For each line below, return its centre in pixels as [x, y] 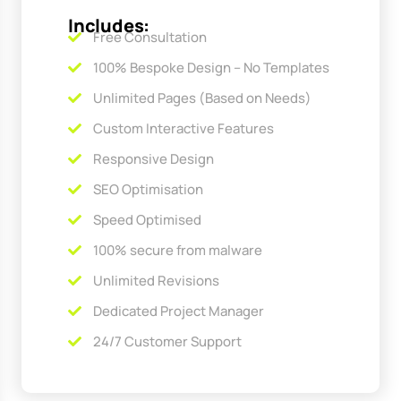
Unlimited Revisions [156, 280]
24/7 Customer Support [167, 341]
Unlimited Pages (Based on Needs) [202, 98]
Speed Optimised [147, 219]
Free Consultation [149, 37]
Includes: [109, 25]
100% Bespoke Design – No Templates [211, 67]
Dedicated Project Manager [178, 311]
